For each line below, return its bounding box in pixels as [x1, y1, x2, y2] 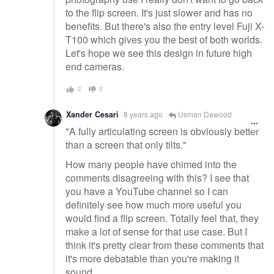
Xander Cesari [66, 108, 119, 120]
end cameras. [65, 59, 124, 74]
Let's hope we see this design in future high [65, 46, 252, 61]
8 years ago [124, 108, 163, 119]
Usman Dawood [176, 108, 232, 119]
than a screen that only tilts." [65, 138, 187, 152]
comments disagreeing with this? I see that [65, 170, 249, 185]
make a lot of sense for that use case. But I [65, 224, 247, 239]
